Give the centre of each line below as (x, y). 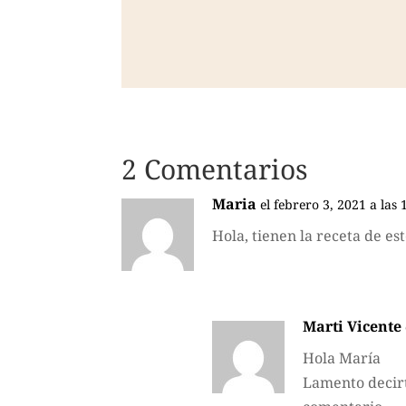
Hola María (342, 358)
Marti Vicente (353, 326)
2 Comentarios (215, 169)
